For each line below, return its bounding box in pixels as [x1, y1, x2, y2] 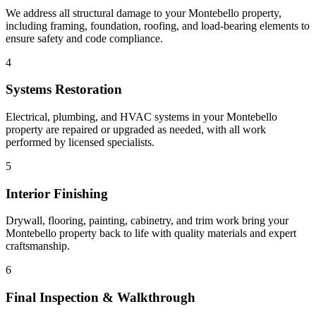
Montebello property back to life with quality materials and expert [6, 227, 296, 240]
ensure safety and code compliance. [6, 32, 163, 44]
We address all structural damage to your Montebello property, [6, 6, 281, 19]
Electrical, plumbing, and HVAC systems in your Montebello [6, 111, 277, 123]
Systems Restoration [6, 82, 122, 97]
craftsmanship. [6, 240, 70, 253]
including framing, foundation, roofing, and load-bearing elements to [6, 19, 310, 32]
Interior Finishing [6, 186, 108, 201]
